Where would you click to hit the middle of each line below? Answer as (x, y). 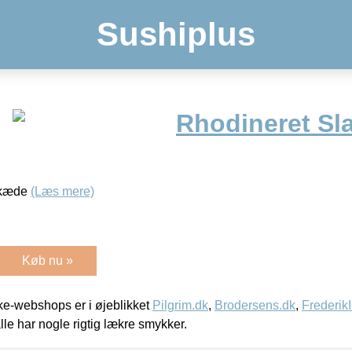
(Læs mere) (62, 191)
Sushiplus (176, 34)
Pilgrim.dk (180, 305)
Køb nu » (48, 260)
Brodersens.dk (255, 305)
